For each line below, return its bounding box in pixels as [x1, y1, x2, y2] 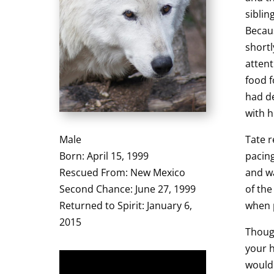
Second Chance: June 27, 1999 [59, 182, 196, 196]
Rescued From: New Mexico [59, 165, 186, 179]
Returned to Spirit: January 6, [59, 198, 193, 212]
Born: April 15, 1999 [59, 149, 149, 163]
